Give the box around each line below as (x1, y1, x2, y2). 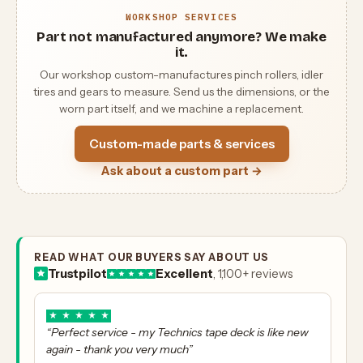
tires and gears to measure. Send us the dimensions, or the (33, 84, 330, 98)
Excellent (155, 266, 213, 281)
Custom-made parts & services (88, 135, 275, 152)
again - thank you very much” (46, 341, 193, 357)
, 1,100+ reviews (212, 266, 293, 281)
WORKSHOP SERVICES (126, 11, 237, 23)
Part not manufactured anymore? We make (36, 28, 327, 45)
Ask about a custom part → (100, 163, 263, 178)
